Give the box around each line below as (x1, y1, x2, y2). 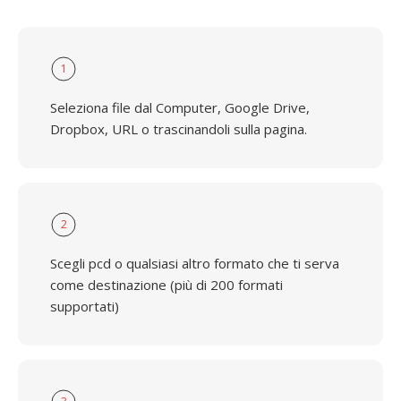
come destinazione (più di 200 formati (50, 276, 283, 294)
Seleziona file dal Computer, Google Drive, (50, 98, 310, 116)
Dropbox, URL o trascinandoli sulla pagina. (50, 120, 307, 138)
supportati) (50, 297, 119, 315)
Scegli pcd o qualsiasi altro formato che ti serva (50, 254, 339, 272)
